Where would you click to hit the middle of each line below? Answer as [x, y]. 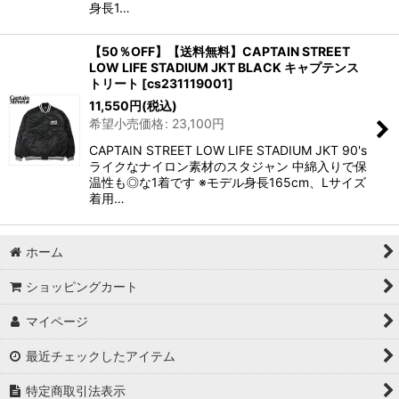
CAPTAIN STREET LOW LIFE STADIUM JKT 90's [228, 150]
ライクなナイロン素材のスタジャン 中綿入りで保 [228, 166]
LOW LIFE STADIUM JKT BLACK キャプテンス [224, 67]
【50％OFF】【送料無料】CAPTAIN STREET [220, 51]
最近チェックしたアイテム [101, 356]
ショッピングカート [82, 286]
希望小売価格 [126, 123]
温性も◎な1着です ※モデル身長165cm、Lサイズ [228, 182]
